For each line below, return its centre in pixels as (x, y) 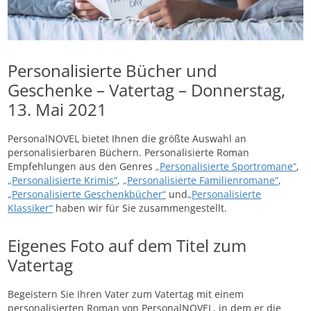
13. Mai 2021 (58, 110)
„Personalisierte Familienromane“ (201, 180)
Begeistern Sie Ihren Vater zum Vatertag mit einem (126, 294)
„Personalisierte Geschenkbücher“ (87, 194)
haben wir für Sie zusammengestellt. (140, 208)
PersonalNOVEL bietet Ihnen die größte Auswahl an (127, 139)
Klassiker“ (31, 208)
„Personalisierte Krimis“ (63, 180)
